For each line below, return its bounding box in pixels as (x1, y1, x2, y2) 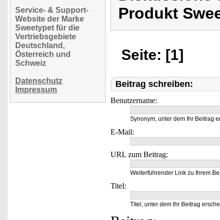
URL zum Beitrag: (110, 150, 168, 159)
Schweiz (15, 58, 46, 67)
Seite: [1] (121, 46, 184, 63)
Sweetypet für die (15, 23, 80, 32)
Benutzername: (110, 96, 157, 105)
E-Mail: (110, 127, 134, 136)
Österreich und (15, 50, 71, 58)
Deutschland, (15, 41, 65, 50)
